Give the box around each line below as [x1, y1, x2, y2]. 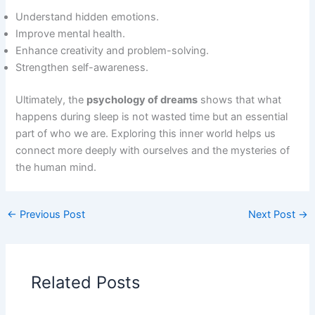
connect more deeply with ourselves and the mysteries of [15, 143, 290, 157]
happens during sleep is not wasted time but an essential [15, 110, 288, 123]
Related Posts [31, 272, 141, 293]
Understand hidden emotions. [15, 10, 160, 23]
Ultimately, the [15, 93, 87, 106]
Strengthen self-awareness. [15, 60, 149, 74]
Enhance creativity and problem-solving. [15, 44, 210, 57]
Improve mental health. [15, 27, 126, 40]
